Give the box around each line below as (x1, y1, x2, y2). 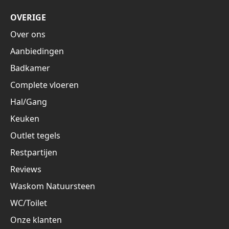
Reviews (10, 164, 41, 175)
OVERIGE (10, 12, 46, 24)
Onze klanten (10, 214, 62, 226)
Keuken (10, 113, 39, 125)
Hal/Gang (10, 96, 47, 108)
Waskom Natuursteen (10, 180, 95, 192)
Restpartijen (10, 147, 57, 158)
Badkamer (10, 62, 50, 74)
